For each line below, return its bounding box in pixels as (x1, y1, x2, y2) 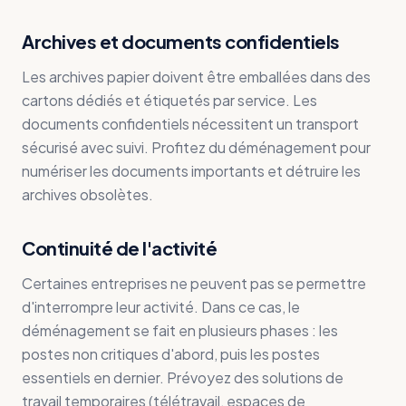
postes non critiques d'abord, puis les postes (22, 344, 320, 363)
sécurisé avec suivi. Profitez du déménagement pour (22, 138, 371, 157)
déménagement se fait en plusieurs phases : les (22, 321, 338, 340)
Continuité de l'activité (22, 237, 217, 259)
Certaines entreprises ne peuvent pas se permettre (22, 274, 366, 293)
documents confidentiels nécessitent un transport (22, 114, 359, 133)
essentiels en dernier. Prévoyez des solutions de (22, 368, 343, 387)
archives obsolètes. (22, 185, 153, 204)
